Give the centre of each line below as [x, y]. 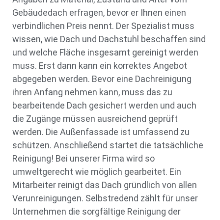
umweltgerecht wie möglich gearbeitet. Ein [97, 172]
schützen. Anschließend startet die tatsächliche [108, 145]
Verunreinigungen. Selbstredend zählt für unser [105, 198]
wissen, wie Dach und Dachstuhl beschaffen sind [109, 39]
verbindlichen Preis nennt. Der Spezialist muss [103, 26]
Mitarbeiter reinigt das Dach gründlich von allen [105, 185]
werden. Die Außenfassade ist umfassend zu [101, 132]
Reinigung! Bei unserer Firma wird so [83, 159]
